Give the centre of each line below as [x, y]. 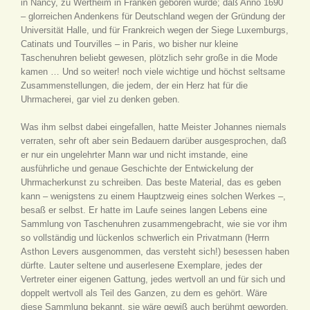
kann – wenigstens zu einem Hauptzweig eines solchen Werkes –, [153, 196]
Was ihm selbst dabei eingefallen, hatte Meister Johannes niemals [154, 127]
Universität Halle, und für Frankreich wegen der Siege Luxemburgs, [155, 30]
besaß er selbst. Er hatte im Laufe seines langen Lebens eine [144, 210]
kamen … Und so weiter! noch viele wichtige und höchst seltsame [153, 72]
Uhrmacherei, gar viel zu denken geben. [100, 99]
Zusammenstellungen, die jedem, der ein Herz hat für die [134, 85]
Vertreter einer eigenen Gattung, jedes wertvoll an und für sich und [153, 279]
